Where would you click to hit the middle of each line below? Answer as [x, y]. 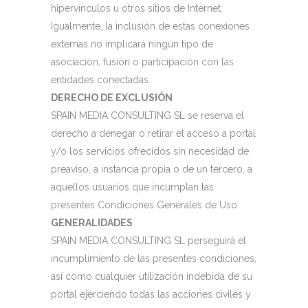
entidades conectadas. [101, 80]
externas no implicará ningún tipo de [132, 44]
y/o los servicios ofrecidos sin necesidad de [150, 151]
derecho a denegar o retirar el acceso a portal [153, 133]
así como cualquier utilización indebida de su [152, 276]
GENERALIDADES [92, 223]
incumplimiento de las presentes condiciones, [154, 258]
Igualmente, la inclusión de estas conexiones [150, 26]
